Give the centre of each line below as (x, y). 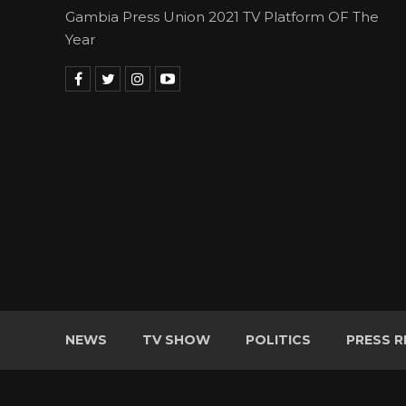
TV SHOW (176, 340)
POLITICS (278, 340)
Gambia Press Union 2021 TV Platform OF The (222, 17)
